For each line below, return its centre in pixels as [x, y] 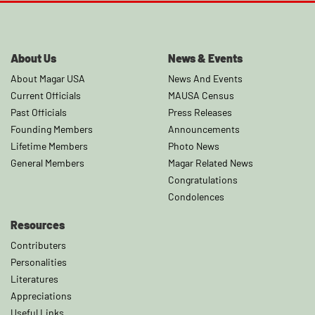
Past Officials [39, 112]
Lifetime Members [49, 146]
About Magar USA [48, 78]
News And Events [205, 78]
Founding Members [52, 129]
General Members [47, 162]
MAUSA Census [201, 95]
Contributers [38, 245]
